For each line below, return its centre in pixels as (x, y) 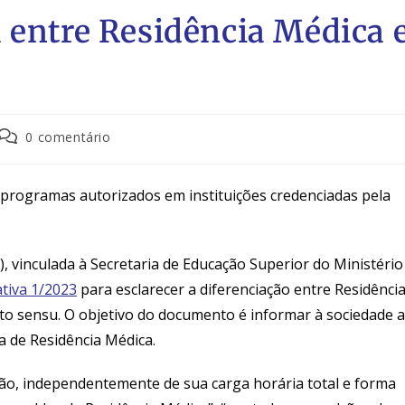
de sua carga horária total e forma (278, 384)
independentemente (91, 384)
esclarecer (150, 290)
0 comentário (68, 137)
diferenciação (245, 290)
